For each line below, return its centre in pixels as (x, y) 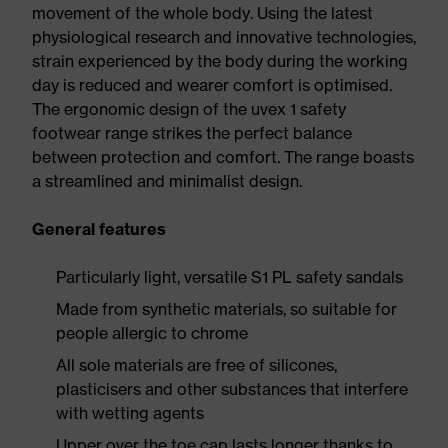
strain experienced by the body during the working (220, 61)
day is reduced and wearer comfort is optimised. (212, 85)
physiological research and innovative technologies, (224, 37)
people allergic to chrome (152, 333)
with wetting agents (130, 413)
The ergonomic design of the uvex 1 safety (189, 109)
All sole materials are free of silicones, (196, 365)
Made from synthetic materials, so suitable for (226, 309)
